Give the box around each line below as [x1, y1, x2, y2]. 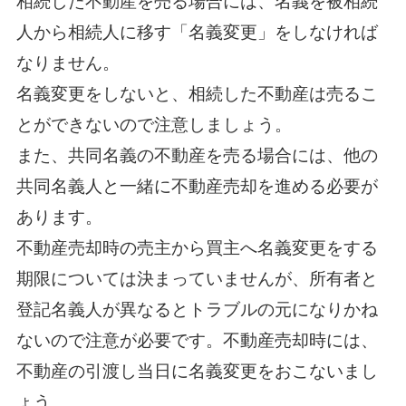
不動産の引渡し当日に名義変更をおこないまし [15, 362, 378, 382]
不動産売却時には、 [222, 331, 378, 351]
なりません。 [15, 53, 120, 73]
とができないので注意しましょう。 [15, 115, 292, 135]
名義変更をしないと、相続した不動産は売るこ [15, 84, 378, 104]
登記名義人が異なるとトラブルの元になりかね [15, 300, 378, 320]
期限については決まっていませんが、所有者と [15, 269, 378, 289]
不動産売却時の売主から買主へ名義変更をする [15, 238, 378, 258]
